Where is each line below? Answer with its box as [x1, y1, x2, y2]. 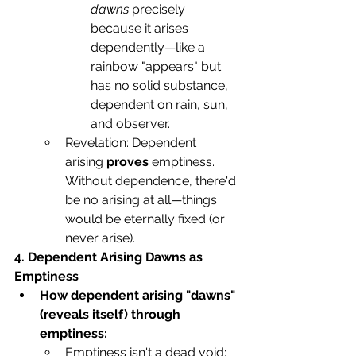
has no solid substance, [91, 78, 231, 94]
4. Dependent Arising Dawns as [14, 250, 206, 265]
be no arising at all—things [65, 192, 220, 208]
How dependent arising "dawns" [40, 288, 238, 304]
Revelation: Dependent [65, 135, 199, 151]
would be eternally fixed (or [65, 211, 228, 227]
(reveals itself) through [40, 307, 184, 323]
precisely [129, 2, 188, 17]
